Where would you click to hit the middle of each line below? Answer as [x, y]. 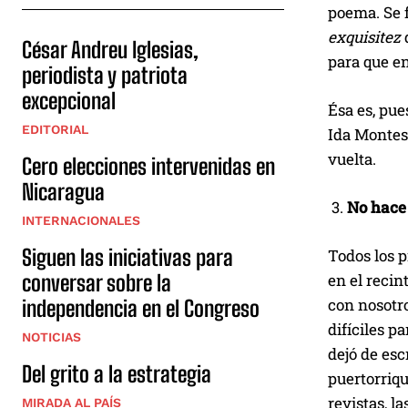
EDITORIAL [55, 130]
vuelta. [352, 158]
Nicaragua [63, 192]
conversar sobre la [97, 283]
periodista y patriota [105, 76]
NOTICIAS [51, 337]
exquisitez [364, 36]
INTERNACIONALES [81, 221]
